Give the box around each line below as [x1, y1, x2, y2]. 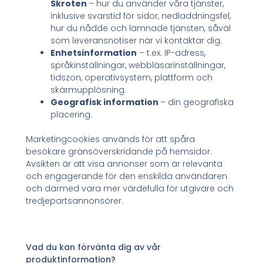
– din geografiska [160, 96, 234, 109]
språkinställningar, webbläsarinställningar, [50, 59, 226, 72]
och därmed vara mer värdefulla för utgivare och [26, 183, 234, 195]
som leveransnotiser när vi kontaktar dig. [50, 35, 222, 47]
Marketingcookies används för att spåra [26, 133, 195, 146]
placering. [50, 109, 93, 121]
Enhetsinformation [50, 47, 137, 59]
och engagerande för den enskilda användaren [26, 170, 228, 183]
